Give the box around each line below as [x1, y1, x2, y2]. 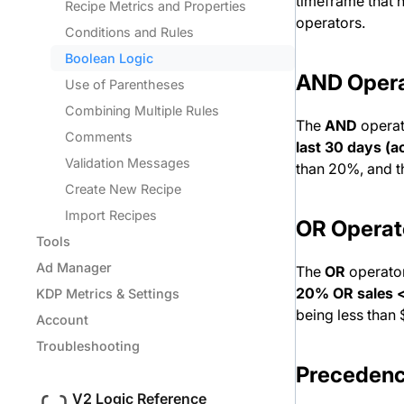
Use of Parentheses [65, 77, 186, 92]
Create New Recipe [65, 181, 182, 197]
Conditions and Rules [65, 24, 195, 40]
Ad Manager [36, 260, 113, 275]
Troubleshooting [36, 338, 141, 353]
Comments [65, 129, 133, 144]
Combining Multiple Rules [65, 103, 220, 118]
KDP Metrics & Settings [36, 286, 180, 301]
